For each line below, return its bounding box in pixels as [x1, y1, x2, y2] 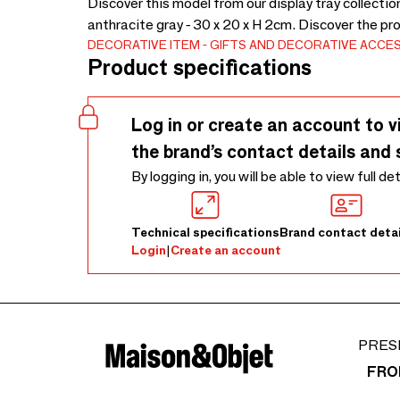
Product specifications [87, 54, 312, 80]
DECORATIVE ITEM [87, 37, 200, 53]
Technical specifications [131, 224, 279, 240]
